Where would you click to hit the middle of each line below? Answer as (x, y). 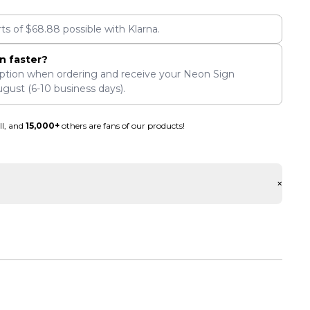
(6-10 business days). (75, 89)
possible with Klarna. (110, 29)
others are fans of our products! (122, 126)
